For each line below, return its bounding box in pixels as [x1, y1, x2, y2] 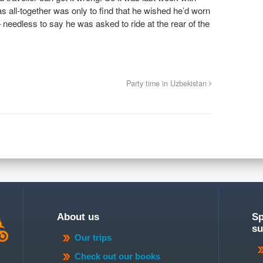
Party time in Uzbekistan [126, 78, 209, 89]
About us [56, 211, 99, 223]
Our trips [74, 232, 112, 242]
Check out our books [74, 251, 160, 261]
